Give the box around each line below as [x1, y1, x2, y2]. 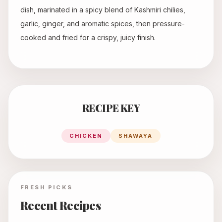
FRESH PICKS [20, 184, 73, 191]
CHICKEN [69, 132, 103, 140]
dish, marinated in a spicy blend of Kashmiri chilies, [20, 5, 185, 14]
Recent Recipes [20, 197, 101, 214]
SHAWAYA [118, 132, 153, 140]
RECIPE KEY [82, 101, 140, 115]
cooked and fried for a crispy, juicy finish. [20, 33, 156, 42]
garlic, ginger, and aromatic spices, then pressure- [20, 19, 185, 28]
